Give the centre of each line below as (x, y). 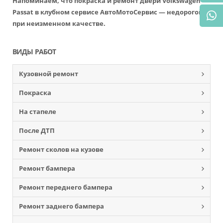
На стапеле (38, 111)
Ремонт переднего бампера (66, 187)
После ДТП (37, 130)
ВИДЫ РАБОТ (34, 52)
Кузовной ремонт (49, 74)
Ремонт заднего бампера (61, 206)
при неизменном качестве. (59, 23)
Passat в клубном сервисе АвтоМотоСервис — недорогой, (109, 12)
